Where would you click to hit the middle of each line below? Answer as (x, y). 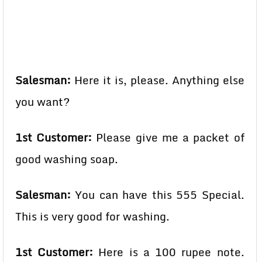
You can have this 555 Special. (158, 195)
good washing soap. (67, 159)
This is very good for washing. (92, 216)
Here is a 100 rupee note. (169, 252)
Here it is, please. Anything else (158, 80)
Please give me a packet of (168, 137)
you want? (43, 102)
